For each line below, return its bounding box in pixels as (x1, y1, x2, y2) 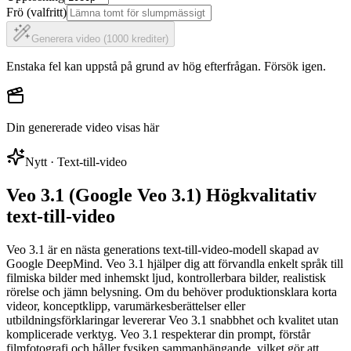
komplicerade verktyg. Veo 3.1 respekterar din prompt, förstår (6, 327, 310, 341)
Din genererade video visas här (6, 121, 159, 134)
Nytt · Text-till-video (25, 155, 127, 168)
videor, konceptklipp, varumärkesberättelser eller (6, 299, 245, 313)
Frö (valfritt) (6, 5, 67, 19)
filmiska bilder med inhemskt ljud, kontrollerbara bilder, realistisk (6, 270, 326, 284)
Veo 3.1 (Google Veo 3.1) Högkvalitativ (6, 184, 317, 205)
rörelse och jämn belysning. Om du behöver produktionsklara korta (6, 284, 337, 299)
